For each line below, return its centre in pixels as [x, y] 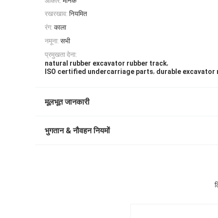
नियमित [78, 14]
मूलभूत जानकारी [67, 102]
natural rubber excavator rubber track [106, 64]
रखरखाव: [56, 14]
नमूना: [52, 41]
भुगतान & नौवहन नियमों [77, 131]
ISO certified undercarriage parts [99, 72]
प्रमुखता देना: [61, 54]
